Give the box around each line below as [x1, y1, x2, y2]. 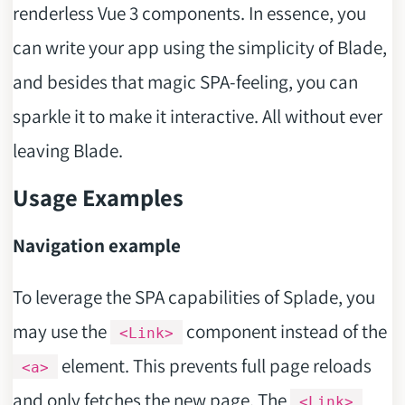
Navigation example [12, 232, 181, 259]
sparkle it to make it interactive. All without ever [12, 102, 382, 128]
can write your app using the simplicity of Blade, [12, 33, 387, 60]
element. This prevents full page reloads [57, 352, 372, 378]
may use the [12, 317, 110, 344]
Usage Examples [12, 181, 184, 213]
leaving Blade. [12, 137, 123, 163]
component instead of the [182, 317, 387, 344]
